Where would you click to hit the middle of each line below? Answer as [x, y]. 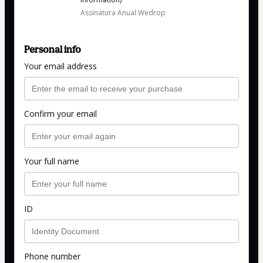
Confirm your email [60, 113]
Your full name [52, 161]
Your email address [60, 66]
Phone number [52, 256]
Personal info [53, 49]
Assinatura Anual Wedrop [123, 12]
